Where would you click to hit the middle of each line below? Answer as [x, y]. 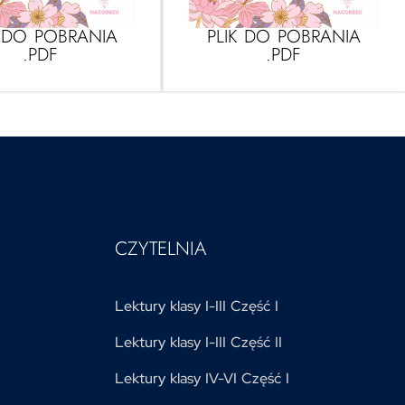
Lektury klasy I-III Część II [198, 342]
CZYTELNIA [160, 248]
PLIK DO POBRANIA [283, 36]
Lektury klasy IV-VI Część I [202, 378]
